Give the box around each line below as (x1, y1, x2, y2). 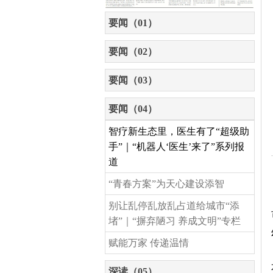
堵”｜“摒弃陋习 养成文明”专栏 (108, 215, 241, 226)
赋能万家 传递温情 (108, 237, 189, 248)
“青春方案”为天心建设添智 (108, 178, 224, 189)
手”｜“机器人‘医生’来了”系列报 (108, 141, 244, 152)
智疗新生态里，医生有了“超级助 (108, 126, 249, 136)
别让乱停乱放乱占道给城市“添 (108, 200, 239, 211)
